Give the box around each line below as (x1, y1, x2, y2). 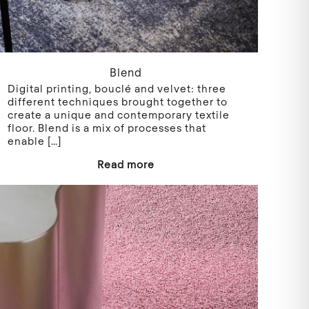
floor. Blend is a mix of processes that (8, 121, 207, 134)
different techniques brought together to (8, 94, 228, 108)
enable (8, 134, 46, 147)
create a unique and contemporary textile (8, 108, 230, 121)
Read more (97, 157, 154, 170)
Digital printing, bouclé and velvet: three (8, 81, 227, 94)
